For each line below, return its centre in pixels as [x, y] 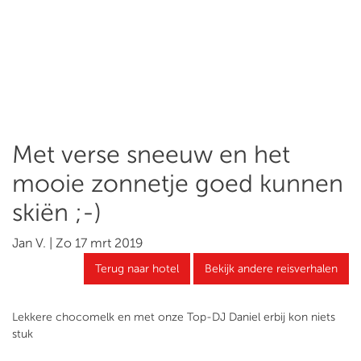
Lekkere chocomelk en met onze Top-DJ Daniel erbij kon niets [174, 317]
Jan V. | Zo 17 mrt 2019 [78, 243]
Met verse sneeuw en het [151, 154]
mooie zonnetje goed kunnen [178, 183]
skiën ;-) [57, 212]
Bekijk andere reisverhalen [271, 268]
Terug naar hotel [137, 268]
